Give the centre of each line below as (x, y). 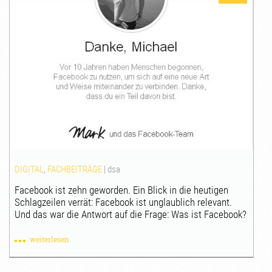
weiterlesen (50, 240)
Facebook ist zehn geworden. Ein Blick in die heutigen (122, 190)
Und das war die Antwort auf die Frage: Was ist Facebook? (131, 215)
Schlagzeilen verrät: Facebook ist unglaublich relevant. (124, 202)
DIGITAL (29, 170)
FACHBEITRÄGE (75, 170)
